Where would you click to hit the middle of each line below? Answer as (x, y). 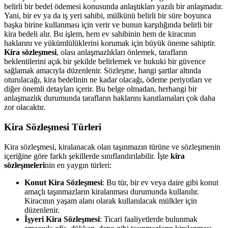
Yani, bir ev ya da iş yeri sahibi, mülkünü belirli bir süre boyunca (108, 16)
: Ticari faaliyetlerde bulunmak (149, 219)
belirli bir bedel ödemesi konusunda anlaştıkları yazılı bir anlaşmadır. (113, 7)
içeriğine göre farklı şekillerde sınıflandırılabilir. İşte (87, 156)
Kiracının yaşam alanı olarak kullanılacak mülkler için (111, 201)
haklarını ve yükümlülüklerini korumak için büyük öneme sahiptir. (110, 43)
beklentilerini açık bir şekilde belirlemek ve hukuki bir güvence (105, 62)
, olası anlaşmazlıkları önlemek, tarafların (122, 52)
